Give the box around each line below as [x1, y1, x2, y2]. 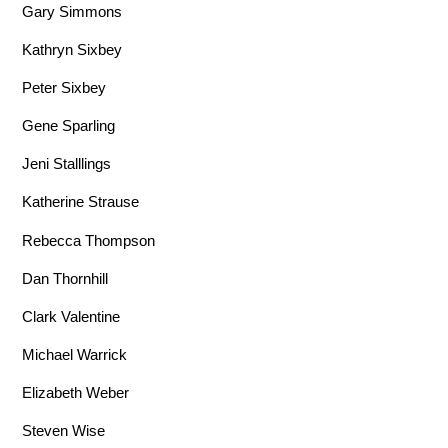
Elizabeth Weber [22, 384, 130, 402]
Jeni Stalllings [22, 155, 112, 173]
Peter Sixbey [22, 78, 107, 96]
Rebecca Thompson [22, 231, 156, 249]
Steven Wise [22, 422, 106, 440]
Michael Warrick [22, 346, 128, 364]
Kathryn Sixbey [22, 40, 123, 58]
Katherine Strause [22, 193, 140, 211]
